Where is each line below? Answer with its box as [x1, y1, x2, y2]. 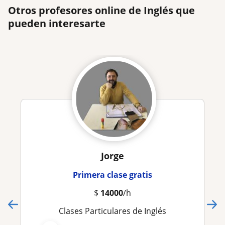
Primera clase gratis [73, 169, 152, 180]
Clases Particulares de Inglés [64, 205, 166, 216]
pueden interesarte [8, 16, 105, 30]
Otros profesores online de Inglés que [8, 3, 195, 17]
